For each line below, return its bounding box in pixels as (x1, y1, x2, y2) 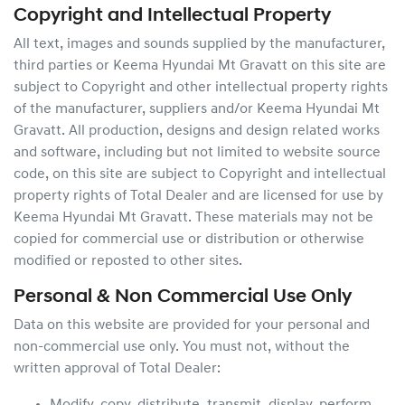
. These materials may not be (188, 211, 373, 225)
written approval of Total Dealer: (14, 362, 221, 376)
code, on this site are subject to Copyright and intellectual (14, 167, 386, 182)
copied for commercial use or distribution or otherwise (14, 232, 364, 247)
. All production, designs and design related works (61, 124, 380, 138)
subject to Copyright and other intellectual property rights (14, 80, 388, 95)
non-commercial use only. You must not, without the (14, 340, 350, 354)
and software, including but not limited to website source (14, 146, 381, 160)
